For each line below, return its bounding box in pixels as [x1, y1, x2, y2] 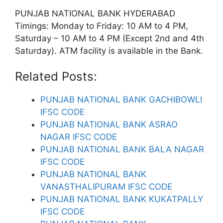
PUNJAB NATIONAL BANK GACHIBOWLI [40, 95, 202, 105]
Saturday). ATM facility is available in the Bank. [15, 45, 203, 56]
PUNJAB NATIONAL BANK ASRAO [40, 119, 178, 129]
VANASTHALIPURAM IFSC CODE [40, 182, 172, 192]
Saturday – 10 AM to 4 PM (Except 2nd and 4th [15, 33, 204, 43]
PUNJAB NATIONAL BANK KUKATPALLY [40, 194, 203, 204]
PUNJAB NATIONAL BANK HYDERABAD [15, 8, 175, 18]
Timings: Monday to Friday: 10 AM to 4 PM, [15, 20, 188, 31]
